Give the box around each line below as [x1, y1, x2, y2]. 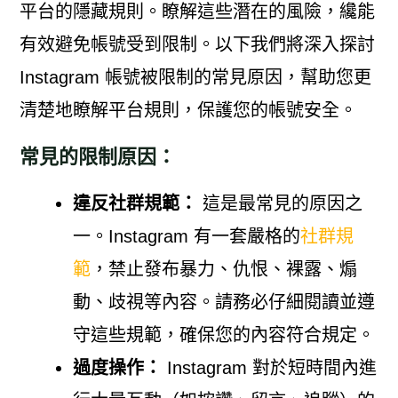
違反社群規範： [72, 193, 197, 213]
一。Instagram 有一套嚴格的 [72, 226, 300, 246]
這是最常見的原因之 [196, 193, 362, 213]
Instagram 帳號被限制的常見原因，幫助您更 [19, 67, 371, 87]
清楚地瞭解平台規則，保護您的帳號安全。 [19, 99, 357, 120]
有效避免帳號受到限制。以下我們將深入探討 [19, 34, 375, 54]
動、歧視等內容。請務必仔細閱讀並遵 [72, 291, 375, 312]
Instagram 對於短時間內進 [161, 357, 377, 378]
